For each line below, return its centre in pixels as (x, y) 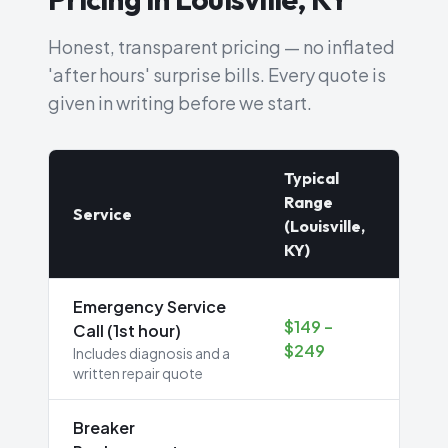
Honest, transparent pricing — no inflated (221, 46)
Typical (311, 178)
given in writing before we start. (180, 102)
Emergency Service (149, 306)
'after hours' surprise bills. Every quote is (217, 74)
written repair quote (138, 373)
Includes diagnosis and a (151, 353)
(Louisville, (324, 226)
